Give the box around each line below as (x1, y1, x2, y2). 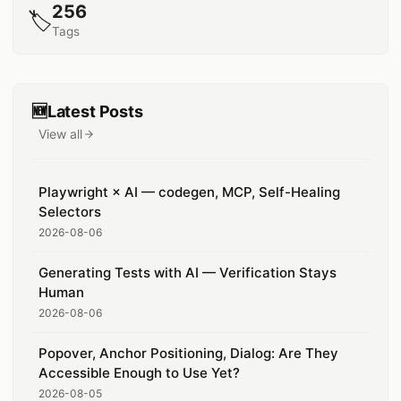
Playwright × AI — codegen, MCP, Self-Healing (38, 183, 340, 201)
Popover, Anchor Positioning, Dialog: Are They (38, 345, 338, 363)
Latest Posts (47, 102, 143, 122)
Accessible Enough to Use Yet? (38, 364, 240, 382)
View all (38, 126, 82, 142)
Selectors (38, 203, 101, 221)
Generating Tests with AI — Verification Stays (38, 264, 337, 282)
